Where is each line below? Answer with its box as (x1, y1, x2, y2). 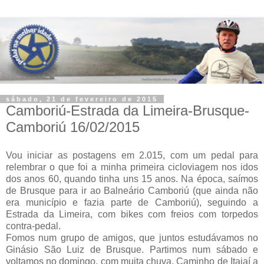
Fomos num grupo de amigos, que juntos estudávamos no (6, 232, 258, 243)
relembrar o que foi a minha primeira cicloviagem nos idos (6, 161, 258, 172)
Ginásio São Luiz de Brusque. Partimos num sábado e (6, 244, 258, 255)
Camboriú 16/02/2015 (6, 119, 140, 135)
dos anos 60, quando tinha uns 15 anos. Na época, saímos (6, 173, 258, 184)
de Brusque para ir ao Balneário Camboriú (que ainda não (6, 185, 258, 196)
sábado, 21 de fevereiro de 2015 (6, 95, 158, 103)
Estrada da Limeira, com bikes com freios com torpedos (6, 209, 258, 219)
